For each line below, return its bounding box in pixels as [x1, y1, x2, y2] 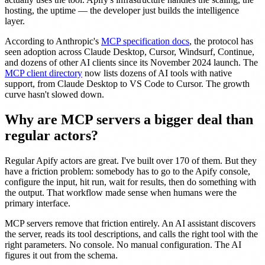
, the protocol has [189, 35, 253, 46]
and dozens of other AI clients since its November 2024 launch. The [5, 57, 258, 67]
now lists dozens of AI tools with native [82, 67, 232, 78]
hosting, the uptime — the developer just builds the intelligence [5, 5, 239, 15]
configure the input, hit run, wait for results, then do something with [5, 176, 256, 187]
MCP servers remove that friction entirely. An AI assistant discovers [5, 218, 256, 228]
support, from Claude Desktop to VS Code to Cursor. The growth [5, 78, 250, 89]
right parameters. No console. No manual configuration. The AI [5, 239, 241, 250]
